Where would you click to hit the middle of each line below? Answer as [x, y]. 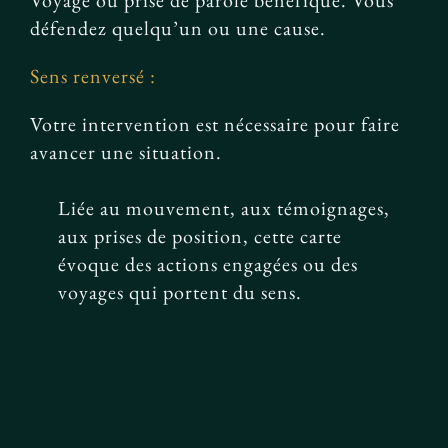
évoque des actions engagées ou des [207, 263]
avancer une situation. [126, 152]
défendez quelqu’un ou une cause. [178, 28]
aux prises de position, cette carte [199, 235]
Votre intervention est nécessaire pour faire [215, 124]
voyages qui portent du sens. [179, 291]
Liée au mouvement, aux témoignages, [223, 207]
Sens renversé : [93, 76]
